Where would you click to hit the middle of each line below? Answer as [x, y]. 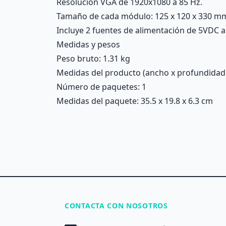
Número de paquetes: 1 [101, 87]
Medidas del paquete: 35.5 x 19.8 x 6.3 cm [135, 101]
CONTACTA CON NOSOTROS [116, 206]
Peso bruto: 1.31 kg [93, 59]
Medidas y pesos [88, 44]
